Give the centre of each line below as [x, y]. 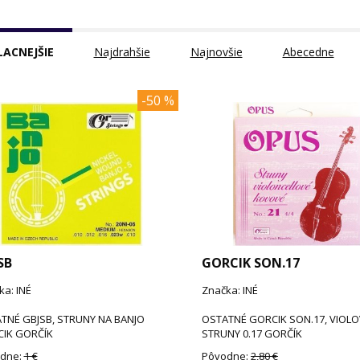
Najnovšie [216, 51]
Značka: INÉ [229, 290]
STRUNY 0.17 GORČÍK [252, 333]
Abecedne [308, 51]
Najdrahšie [122, 51]
